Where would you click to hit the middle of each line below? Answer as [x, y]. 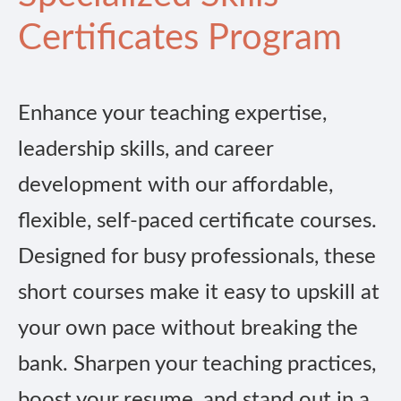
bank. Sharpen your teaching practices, [197, 365]
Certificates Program [180, 39]
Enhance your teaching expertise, [172, 114]
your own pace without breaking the [188, 329]
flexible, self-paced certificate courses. [197, 222]
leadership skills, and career [145, 150]
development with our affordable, [175, 186]
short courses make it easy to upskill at [199, 293]
